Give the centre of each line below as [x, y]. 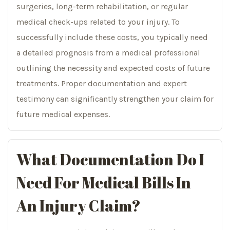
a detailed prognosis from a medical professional [108, 52]
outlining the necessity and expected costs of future [113, 68]
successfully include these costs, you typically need [112, 37]
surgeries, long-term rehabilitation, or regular [102, 6]
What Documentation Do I [110, 159]
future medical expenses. [63, 114]
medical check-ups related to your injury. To [98, 22]
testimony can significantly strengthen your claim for [115, 99]
